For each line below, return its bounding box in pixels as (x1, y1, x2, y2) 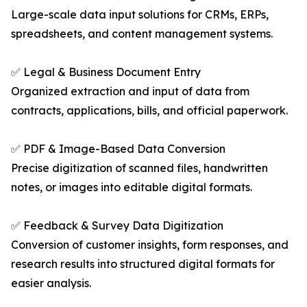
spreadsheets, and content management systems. (11, 27, 273, 41)
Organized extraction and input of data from (11, 84, 249, 99)
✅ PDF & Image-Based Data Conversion (11, 142, 225, 156)
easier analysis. (11, 276, 91, 291)
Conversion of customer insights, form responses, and (11, 238, 288, 252)
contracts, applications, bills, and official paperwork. (11, 103, 288, 118)
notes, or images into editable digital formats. (11, 180, 252, 195)
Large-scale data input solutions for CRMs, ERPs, (11, 8, 269, 22)
